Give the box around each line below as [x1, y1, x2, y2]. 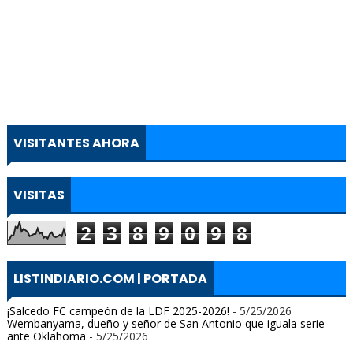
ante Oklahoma [6, 329, 86, 344]
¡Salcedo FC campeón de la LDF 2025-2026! [6, 303, 229, 318]
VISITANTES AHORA [13, 134, 139, 152]
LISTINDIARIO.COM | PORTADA [13, 269, 207, 288]
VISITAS [13, 186, 65, 204]
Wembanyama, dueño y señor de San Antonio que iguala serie [6, 316, 325, 331]
